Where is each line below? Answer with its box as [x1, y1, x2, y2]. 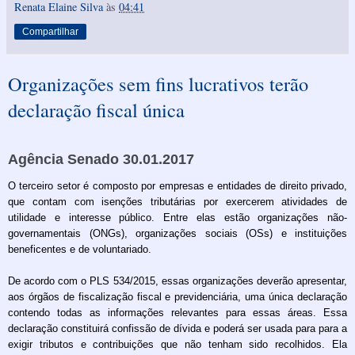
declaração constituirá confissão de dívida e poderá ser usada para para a [8, 322, 347, 334]
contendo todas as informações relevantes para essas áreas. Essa [8, 306, 347, 319]
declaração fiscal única [8, 96, 185, 123]
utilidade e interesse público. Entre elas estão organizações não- [8, 211, 347, 223]
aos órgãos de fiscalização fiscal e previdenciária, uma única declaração [8, 290, 347, 303]
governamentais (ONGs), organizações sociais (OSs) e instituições [8, 227, 347, 239]
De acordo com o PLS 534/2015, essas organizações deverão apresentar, [8, 274, 347, 287]
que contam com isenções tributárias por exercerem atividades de [8, 195, 347, 208]
